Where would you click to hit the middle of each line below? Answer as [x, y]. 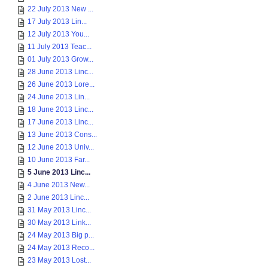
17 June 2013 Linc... [60, 122]
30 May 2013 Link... [59, 223]
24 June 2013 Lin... [59, 97]
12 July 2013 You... [58, 34]
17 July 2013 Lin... [57, 22]
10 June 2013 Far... [59, 160]
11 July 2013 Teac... [60, 47]
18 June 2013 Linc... [60, 109]
